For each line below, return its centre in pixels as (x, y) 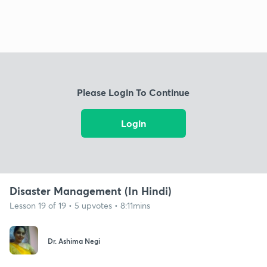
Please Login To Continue (133, 92)
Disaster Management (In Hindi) (91, 190)
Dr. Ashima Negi (74, 241)
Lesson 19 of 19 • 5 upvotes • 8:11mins (80, 205)
